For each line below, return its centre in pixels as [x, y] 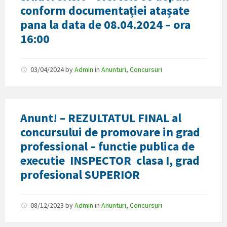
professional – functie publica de [107, 146]
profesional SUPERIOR [80, 175]
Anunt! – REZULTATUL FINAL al [101, 118]
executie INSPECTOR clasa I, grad [110, 160]
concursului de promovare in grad [110, 132]
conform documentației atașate [105, 10]
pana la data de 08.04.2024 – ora [105, 25]
